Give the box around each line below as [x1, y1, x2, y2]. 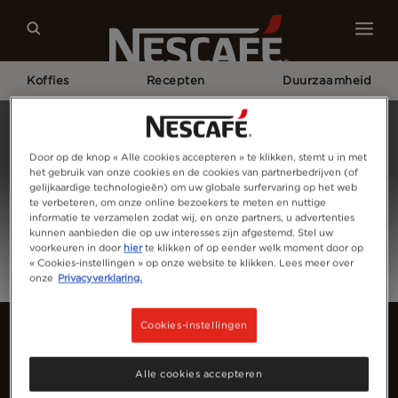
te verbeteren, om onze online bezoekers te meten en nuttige [29, 196, 327, 210]
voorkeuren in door [29, 242, 124, 255]
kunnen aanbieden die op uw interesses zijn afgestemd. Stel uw [29, 227, 334, 240]
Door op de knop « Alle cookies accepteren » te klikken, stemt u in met [29, 151, 368, 164]
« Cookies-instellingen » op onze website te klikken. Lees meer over [29, 257, 354, 270]
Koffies [27, 73, 69, 88]
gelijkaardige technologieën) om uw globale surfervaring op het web [29, 181, 358, 195]
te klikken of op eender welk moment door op [142, 242, 364, 255]
